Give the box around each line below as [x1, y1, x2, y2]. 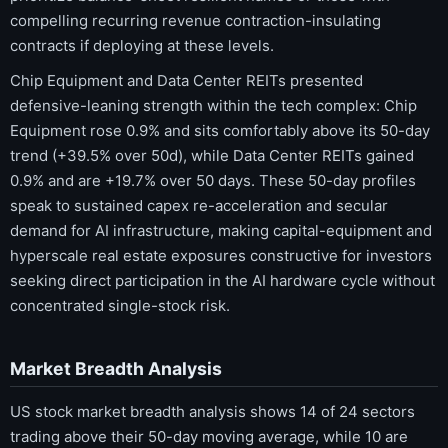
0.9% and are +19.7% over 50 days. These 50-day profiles [10, 171, 416, 191]
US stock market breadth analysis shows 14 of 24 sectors [10, 402, 415, 422]
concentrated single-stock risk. [10, 296, 230, 316]
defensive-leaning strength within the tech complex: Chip [10, 96, 417, 116]
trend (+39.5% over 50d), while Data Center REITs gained [10, 146, 414, 166]
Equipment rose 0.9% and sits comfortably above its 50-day [10, 121, 430, 141]
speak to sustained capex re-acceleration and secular [10, 196, 388, 216]
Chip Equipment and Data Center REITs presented [10, 71, 363, 91]
